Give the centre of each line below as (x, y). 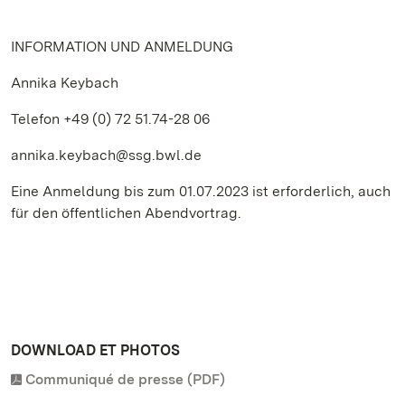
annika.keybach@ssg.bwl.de (106, 155)
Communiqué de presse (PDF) (125, 379)
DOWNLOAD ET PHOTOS (95, 350)
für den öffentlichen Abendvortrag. (126, 213)
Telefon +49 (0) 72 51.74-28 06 (110, 119)
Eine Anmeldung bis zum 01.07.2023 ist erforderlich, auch (201, 191)
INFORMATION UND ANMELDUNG (122, 47)
